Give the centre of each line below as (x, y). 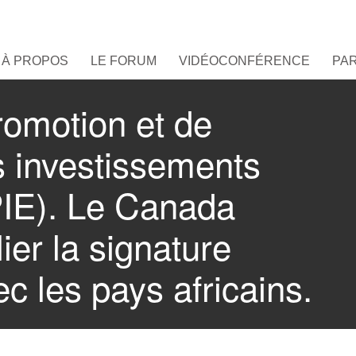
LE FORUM (124, 61)
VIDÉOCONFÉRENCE (244, 61)
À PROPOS (35, 61)
